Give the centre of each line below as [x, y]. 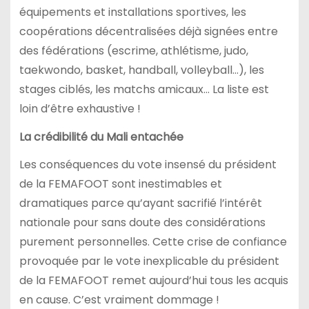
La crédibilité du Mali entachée [101, 137]
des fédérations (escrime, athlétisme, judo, [133, 50]
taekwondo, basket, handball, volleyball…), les [141, 70]
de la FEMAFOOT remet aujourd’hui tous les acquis [153, 281]
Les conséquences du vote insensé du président [148, 165]
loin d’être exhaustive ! [80, 108]
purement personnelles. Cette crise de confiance [153, 242]
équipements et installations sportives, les [132, 12]
